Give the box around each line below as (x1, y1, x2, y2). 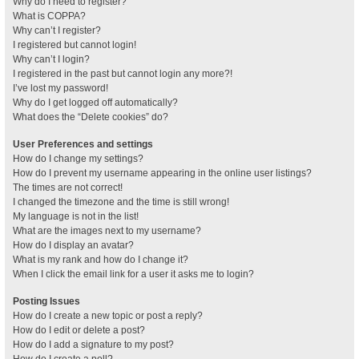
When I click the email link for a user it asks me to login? (13, 268, 254, 280)
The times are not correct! (13, 182, 123, 193)
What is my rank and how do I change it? (13, 254, 188, 265)
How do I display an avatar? (13, 240, 134, 251)
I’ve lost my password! (13, 83, 108, 94)
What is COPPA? (13, 10, 86, 22)
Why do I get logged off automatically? (13, 97, 178, 108)
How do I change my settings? (13, 153, 143, 164)
